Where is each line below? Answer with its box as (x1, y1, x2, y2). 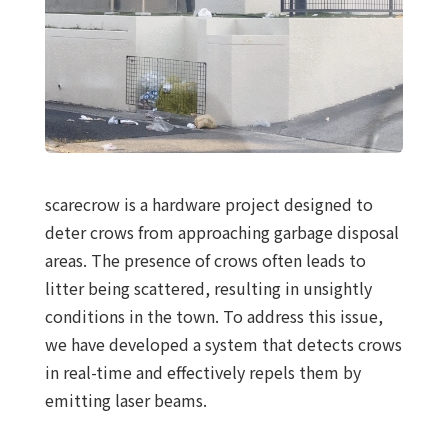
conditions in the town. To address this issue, (44, 304, 383, 329)
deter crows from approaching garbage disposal (44, 220, 399, 245)
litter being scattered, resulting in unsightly (44, 276, 372, 301)
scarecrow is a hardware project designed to (44, 192, 373, 217)
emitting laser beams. (44, 388, 207, 413)
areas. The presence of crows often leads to (44, 248, 366, 273)
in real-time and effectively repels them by (44, 360, 361, 385)
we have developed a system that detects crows (44, 332, 402, 357)
